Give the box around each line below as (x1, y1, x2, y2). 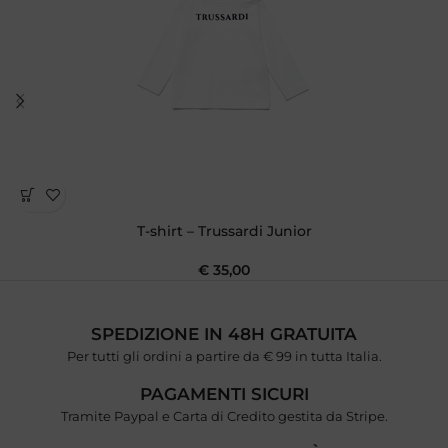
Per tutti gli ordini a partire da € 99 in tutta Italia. (66, 348, 382, 365)
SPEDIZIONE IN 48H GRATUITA (91, 324, 357, 345)
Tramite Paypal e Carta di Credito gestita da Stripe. (60, 408, 388, 425)
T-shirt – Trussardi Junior (136, 222, 312, 241)
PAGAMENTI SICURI (139, 384, 309, 405)
